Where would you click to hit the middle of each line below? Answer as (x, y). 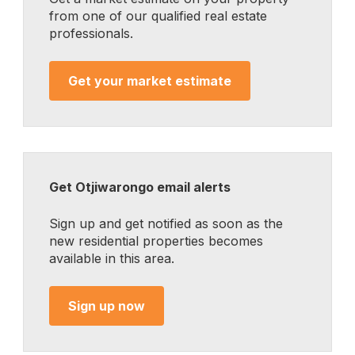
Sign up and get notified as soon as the (166, 223)
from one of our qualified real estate (158, 16)
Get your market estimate (150, 81)
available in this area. (112, 258)
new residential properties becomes (156, 241)
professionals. (91, 33)
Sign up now (107, 306)
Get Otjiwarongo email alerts (140, 187)
